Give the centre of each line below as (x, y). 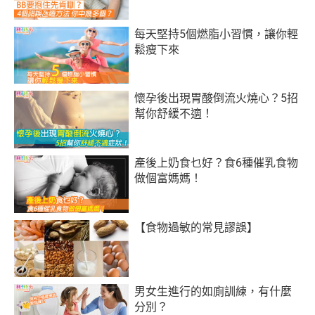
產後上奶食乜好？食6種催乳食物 (217, 162)
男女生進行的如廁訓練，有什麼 (213, 292)
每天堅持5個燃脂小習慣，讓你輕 (217, 34)
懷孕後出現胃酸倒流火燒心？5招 (217, 98)
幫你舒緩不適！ (174, 114)
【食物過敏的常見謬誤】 (197, 227)
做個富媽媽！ (168, 178)
